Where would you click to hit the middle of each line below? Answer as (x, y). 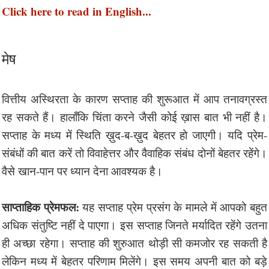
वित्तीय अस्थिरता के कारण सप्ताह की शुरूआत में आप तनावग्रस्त (134, 98)
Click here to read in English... (77, 11)
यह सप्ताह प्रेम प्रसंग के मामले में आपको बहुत (173, 207)
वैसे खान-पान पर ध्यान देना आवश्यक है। (82, 171)
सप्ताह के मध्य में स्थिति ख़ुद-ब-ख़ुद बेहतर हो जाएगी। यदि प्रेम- (134, 134)
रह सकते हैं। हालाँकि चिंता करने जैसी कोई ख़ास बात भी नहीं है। (134, 116)
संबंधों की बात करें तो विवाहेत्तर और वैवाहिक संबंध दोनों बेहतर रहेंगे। (134, 153)
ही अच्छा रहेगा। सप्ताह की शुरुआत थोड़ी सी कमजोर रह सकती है (134, 243)
